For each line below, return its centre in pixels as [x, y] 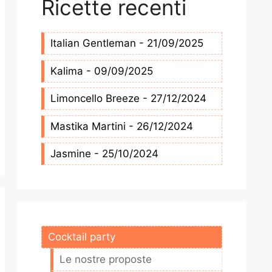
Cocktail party [82, 237]
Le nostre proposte [106, 260]
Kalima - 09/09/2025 [102, 71]
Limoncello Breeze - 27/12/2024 [128, 99]
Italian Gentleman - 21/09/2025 [127, 43]
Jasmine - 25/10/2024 [104, 154]
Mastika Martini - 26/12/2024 [122, 126]
